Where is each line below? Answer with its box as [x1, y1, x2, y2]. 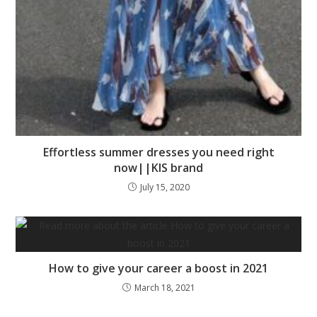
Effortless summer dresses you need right [42, 144, 275, 160]
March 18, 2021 [134, 281, 195, 294]
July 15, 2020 [139, 180, 190, 193]
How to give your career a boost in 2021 [49, 260, 268, 276]
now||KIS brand [114, 159, 203, 175]
